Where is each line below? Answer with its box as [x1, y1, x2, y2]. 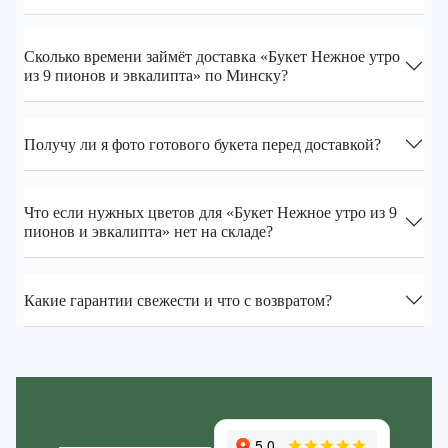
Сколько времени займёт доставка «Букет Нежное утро [24, 48, 400, 66]
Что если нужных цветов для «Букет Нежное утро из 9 [24, 204, 397, 222]
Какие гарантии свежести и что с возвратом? [24, 291, 332, 309]
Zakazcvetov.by [212, 407, 286, 422]
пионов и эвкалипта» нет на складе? [24, 223, 273, 241]
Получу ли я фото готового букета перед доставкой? [24, 135, 381, 153]
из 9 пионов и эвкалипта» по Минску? [24, 67, 288, 85]
